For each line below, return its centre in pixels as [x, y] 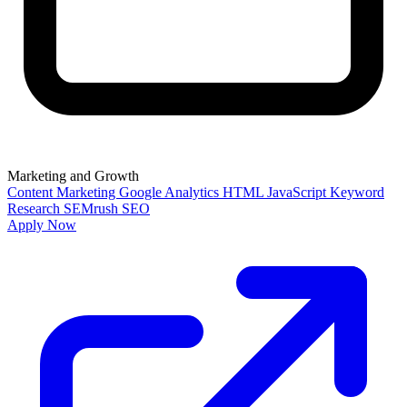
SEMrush [93, 209]
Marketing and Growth [73, 176]
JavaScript [298, 193]
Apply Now [42, 225]
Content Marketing [63, 193]
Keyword [357, 193]
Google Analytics [171, 193]
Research [35, 209]
